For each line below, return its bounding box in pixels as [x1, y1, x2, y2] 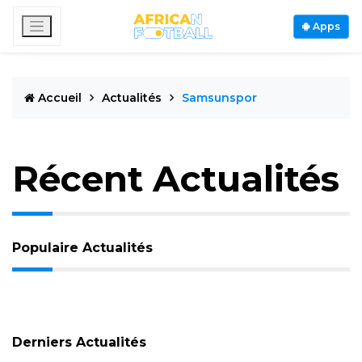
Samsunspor [182, 90, 257, 105]
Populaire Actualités [12, 240, 153, 255]
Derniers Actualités [12, 335, 146, 350]
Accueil [35, 90, 85, 105]
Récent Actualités [12, 157, 339, 200]
